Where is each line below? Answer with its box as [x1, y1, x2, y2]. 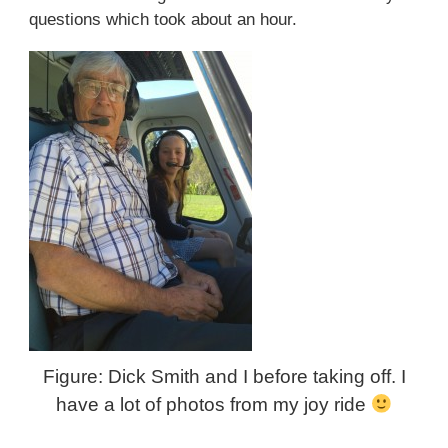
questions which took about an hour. [28, 10, 297, 30]
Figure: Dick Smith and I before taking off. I [42, 366, 406, 388]
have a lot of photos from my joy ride [55, 394, 371, 416]
